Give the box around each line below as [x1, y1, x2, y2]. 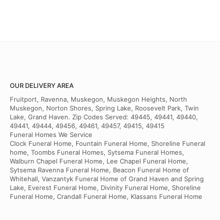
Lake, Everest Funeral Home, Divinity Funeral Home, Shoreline [10, 184, 201, 192]
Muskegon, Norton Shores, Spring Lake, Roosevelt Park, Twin [10, 104, 199, 112]
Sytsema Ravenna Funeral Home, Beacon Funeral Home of [10, 166, 189, 174]
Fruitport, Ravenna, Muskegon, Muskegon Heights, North [10, 95, 187, 104]
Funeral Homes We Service [10, 131, 92, 139]
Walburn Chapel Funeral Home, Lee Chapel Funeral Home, [10, 157, 188, 165]
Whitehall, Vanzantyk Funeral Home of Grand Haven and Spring [10, 175, 204, 183]
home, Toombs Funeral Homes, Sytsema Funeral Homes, [10, 148, 184, 157]
